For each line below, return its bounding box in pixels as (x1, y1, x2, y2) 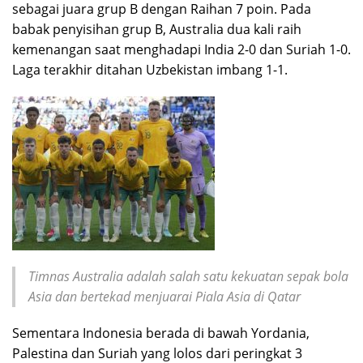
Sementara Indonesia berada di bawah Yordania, (12, 323, 310, 342)
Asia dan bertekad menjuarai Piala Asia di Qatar (28, 287, 301, 305)
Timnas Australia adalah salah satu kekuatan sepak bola (28, 267, 348, 285)
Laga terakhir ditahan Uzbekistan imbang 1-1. (12, 60, 288, 79)
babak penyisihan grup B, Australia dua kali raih (12, 19, 301, 38)
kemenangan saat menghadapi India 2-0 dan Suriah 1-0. (12, 40, 351, 58)
